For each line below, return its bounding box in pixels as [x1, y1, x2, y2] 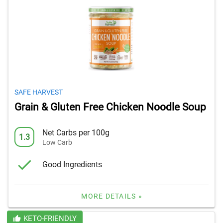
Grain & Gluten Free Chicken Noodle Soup [14, 101, 206, 113]
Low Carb [42, 138, 72, 146]
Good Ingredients [42, 159, 102, 169]
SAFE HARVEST [14, 88, 63, 97]
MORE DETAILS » [81, 192, 142, 201]
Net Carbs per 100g [42, 127, 110, 137]
